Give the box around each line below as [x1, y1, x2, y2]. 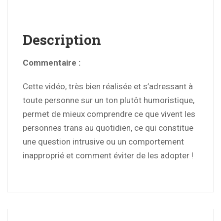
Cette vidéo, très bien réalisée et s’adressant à [23, 81, 193, 92]
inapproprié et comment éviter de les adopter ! [23, 150, 193, 161]
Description [23, 31, 101, 49]
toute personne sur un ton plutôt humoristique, [23, 95, 194, 106]
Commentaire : [23, 58, 84, 68]
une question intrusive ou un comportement [23, 137, 184, 147]
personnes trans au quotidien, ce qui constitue [23, 123, 193, 133]
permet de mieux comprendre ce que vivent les [23, 109, 195, 119]
